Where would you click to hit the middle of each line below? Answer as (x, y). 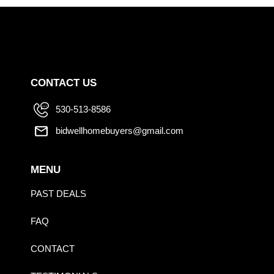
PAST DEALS (58, 193)
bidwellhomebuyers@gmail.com (120, 131)
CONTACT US (64, 83)
